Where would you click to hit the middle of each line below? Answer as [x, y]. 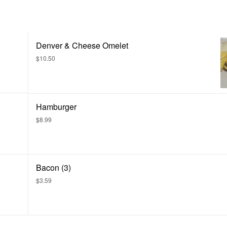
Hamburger [56, 107]
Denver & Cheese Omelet [82, 45]
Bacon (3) [53, 167]
